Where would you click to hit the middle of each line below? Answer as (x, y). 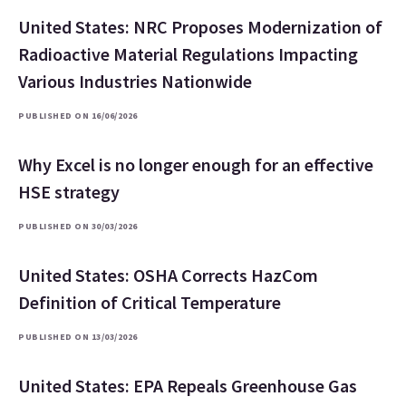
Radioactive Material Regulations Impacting (188, 54)
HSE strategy (69, 192)
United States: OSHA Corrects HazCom (168, 275)
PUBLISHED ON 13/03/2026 (78, 337)
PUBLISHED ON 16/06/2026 (78, 116)
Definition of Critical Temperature (150, 303)
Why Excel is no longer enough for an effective (196, 165)
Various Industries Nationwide (135, 82)
